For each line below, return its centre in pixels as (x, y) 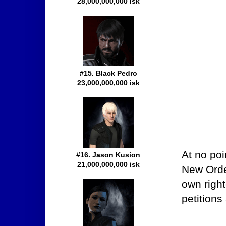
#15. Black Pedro (108, 73)
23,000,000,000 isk (108, 83)
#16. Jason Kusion (108, 155)
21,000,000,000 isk (108, 165)
